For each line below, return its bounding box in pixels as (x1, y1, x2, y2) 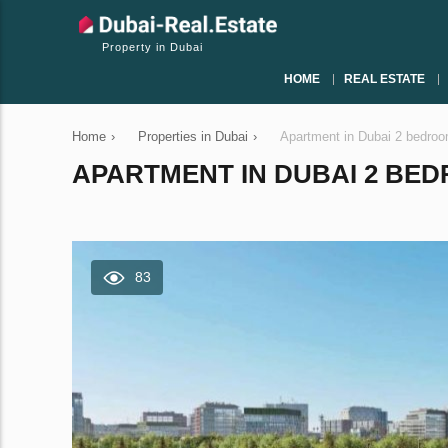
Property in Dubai (102, 41, 203, 53)
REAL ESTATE (344, 72, 425, 86)
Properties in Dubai (138, 129, 248, 144)
